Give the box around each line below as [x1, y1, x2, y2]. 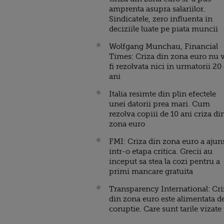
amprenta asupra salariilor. [109, 4, 205, 13]
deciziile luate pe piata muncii [109, 24, 218, 33]
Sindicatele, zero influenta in [109, 14, 212, 23]
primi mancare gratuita [109, 167, 193, 176]
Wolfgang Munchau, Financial [109, 42, 218, 51]
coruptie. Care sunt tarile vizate [109, 204, 221, 213]
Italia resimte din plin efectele [109, 89, 216, 98]
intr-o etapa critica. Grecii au [109, 147, 212, 156]
